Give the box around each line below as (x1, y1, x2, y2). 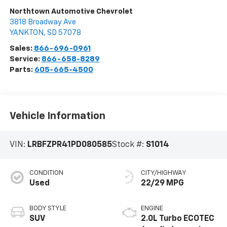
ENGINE (141, 205, 163, 212)
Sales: (9, 45, 34, 53)
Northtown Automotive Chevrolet (9, 8, 133, 16)
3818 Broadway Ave (9, 18, 76, 26)
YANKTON (9, 29, 44, 37)
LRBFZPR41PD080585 (27, 141, 112, 149)
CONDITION (29, 169, 63, 176)
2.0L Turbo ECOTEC (141, 214, 214, 223)
